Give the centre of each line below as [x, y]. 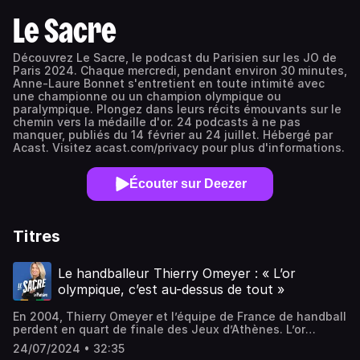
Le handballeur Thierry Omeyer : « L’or [177, 273]
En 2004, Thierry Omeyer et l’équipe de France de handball [180, 316]
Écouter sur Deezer [188, 184]
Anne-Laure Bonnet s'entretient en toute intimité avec [169, 83]
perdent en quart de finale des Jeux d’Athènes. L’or [159, 329]
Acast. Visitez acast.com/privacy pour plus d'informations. [179, 147]
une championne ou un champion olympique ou [147, 96]
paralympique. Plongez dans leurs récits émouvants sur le [177, 109]
